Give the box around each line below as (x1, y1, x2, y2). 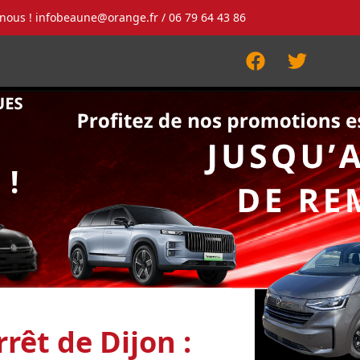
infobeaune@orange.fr (35, 10, 158, 25)
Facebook (254, 60, 313, 79)
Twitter (296, 60, 340, 79)
